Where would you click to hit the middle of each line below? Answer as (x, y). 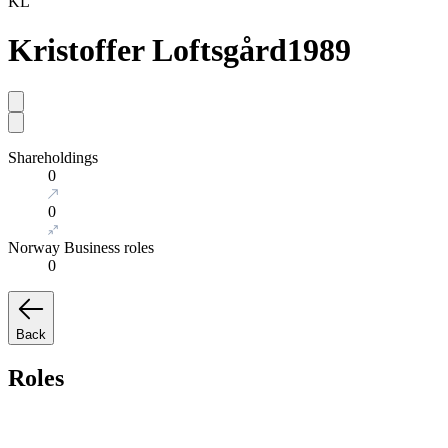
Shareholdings (53, 157)
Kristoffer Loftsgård (147, 50)
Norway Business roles (81, 247)
